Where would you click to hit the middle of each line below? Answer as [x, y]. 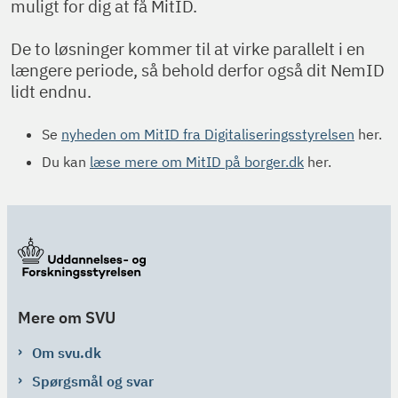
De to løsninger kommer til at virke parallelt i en [188, 48]
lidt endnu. [51, 91]
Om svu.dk [67, 353]
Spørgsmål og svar [93, 381]
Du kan [66, 162]
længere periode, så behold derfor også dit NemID [198, 70]
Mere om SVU [67, 318]
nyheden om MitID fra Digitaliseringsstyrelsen [208, 134]
